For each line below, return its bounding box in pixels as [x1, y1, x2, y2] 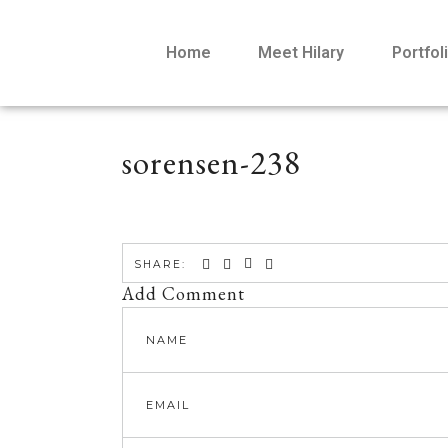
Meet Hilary [258, 43, 345, 62]
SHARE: [134, 258, 186, 271]
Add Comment [122, 282, 245, 305]
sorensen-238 [122, 141, 301, 184]
